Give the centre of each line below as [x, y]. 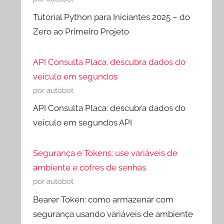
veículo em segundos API [83, 123]
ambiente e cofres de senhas [90, 168]
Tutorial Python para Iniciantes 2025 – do [112, 17]
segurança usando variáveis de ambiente [113, 214]
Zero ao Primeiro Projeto [81, 31]
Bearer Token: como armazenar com [103, 199]
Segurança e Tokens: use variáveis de [105, 153]
